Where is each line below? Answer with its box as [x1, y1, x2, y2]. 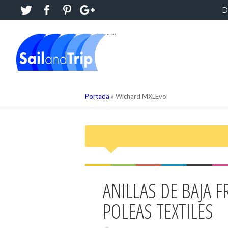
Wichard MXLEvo [116, 92, 166, 100]
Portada [85, 92, 109, 100]
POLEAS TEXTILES [103, 197, 213, 225]
